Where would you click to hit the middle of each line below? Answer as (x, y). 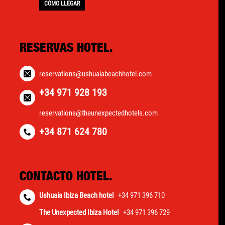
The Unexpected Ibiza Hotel (79, 213)
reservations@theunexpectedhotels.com (98, 113)
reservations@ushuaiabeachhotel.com (95, 74)
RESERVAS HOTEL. (66, 48)
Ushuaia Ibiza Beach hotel (76, 196)
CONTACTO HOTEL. (66, 177)
